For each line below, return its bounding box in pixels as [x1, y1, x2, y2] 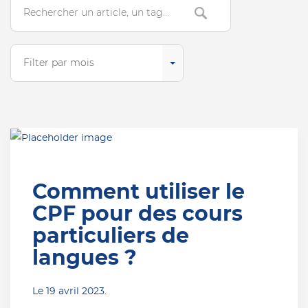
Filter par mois [23, 58, 94, 69]
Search [23, 12, 56, 23]
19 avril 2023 [45, 285, 104, 296]
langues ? [32, 247, 137, 269]
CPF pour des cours [32, 203, 243, 225]
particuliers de [32, 225, 189, 247]
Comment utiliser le [32, 181, 245, 203]
